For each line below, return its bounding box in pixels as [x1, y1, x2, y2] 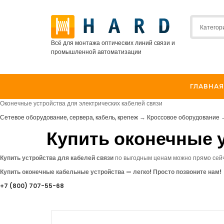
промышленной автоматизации [51, 47, 141, 56]
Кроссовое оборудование [147, 113, 219, 121]
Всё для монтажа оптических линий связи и [51, 38, 175, 47]
